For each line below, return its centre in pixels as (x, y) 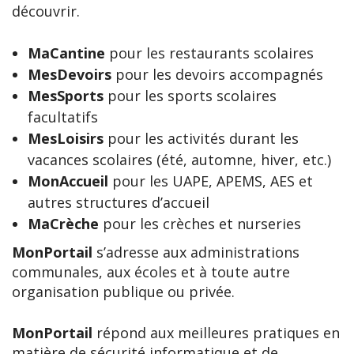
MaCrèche (63, 224)
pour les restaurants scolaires (209, 53)
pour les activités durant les (201, 138)
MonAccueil (68, 181)
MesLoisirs (66, 138)
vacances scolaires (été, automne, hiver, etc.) (179, 160)
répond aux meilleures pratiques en (216, 333)
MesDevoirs (70, 74)
